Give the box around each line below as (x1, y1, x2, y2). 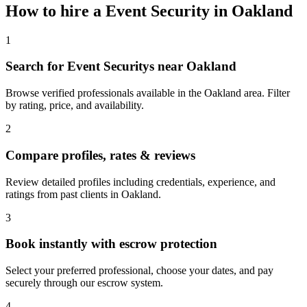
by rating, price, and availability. (5, 99, 144, 112)
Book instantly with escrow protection (5, 236, 217, 251)
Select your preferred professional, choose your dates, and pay (5, 265, 273, 277)
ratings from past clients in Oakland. (5, 188, 161, 200)
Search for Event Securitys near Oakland (5, 59, 236, 74)
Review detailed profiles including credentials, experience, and (5, 175, 275, 188)
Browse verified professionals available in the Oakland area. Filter (5, 87, 290, 99)
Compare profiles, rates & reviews (5, 147, 195, 162)
